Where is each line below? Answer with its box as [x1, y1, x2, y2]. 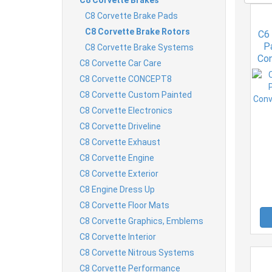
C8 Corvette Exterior [80, 168, 158, 178]
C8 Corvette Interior [80, 231, 156, 242]
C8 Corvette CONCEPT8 [80, 73, 172, 84]
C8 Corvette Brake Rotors [85, 26, 190, 36]
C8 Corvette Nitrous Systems [80, 247, 194, 257]
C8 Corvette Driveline [80, 121, 161, 131]
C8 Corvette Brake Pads [85, 10, 178, 21]
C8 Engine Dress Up [80, 184, 155, 194]
